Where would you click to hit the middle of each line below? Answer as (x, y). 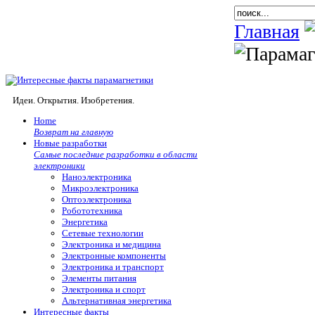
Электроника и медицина (111, 245)
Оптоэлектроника (97, 200)
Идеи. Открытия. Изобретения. (73, 101)
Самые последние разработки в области (116, 155)
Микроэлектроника (100, 188)
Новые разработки (70, 143)
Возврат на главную (73, 132)
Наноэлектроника (97, 177)
